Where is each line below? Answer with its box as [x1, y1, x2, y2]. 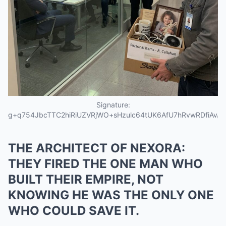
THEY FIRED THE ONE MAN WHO [8, 156, 203, 171]
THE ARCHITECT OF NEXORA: [8, 141, 185, 155]
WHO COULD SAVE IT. [8, 203, 139, 218]
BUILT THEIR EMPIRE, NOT [8, 172, 163, 187]
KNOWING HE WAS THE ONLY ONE [8, 188, 214, 202]
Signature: [96, 100, 130, 109]
